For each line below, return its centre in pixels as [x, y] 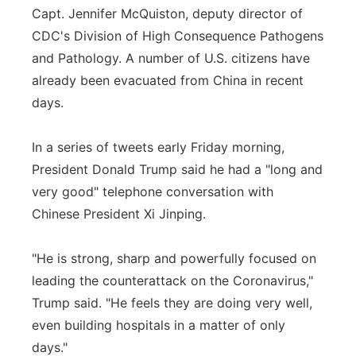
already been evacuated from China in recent [168, 80]
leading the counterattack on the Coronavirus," [172, 281]
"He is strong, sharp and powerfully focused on [174, 258]
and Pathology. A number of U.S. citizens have [171, 58]
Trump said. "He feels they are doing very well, [172, 303]
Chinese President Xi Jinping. [119, 214]
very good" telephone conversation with [153, 192]
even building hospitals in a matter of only [159, 325]
